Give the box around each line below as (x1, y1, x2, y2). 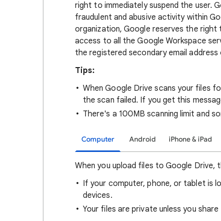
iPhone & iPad (169, 135, 212, 144)
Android (129, 135, 156, 144)
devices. (83, 190, 112, 200)
